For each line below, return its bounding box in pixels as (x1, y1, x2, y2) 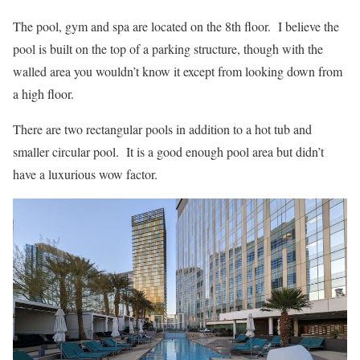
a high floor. (13, 85, 74, 103)
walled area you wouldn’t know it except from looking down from (13, 63, 342, 80)
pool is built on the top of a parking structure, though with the (13, 40, 323, 58)
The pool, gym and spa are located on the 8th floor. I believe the (13, 18, 339, 35)
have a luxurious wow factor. (13, 166, 157, 183)
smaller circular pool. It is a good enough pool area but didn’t (13, 143, 324, 161)
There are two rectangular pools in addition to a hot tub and (13, 121, 312, 138)
